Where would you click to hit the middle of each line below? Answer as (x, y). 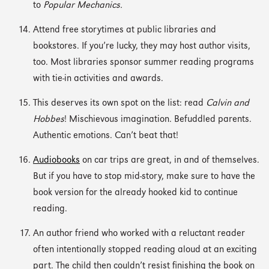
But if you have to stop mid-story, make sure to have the (144, 177)
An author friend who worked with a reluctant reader (139, 234)
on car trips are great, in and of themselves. (170, 160)
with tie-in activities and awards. (98, 79)
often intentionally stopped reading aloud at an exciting (145, 250)
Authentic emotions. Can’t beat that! (106, 136)
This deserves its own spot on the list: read (119, 103)
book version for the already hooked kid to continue (135, 193)
